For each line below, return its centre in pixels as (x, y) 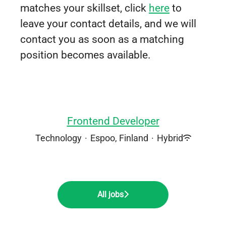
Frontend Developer (113, 121)
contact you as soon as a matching (102, 39)
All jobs (110, 194)
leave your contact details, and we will (108, 23)
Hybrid (170, 138)
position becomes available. (86, 55)
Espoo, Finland (119, 138)
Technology (58, 138)
